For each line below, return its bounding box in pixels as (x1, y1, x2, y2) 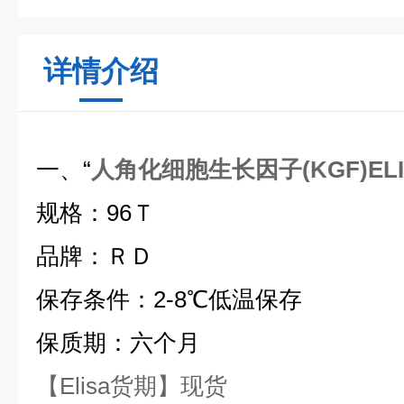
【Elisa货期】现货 (36, 372, 227, 399)
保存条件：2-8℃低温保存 (36, 286, 302, 313)
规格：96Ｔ (36, 199, 155, 226)
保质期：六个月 (36, 329, 200, 356)
